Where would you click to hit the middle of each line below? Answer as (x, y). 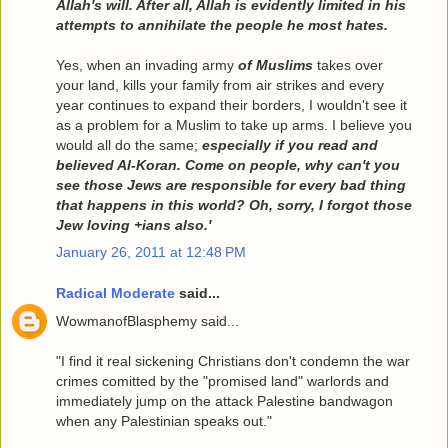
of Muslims (275, 64)
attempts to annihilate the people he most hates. (222, 24)
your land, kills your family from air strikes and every (220, 84)
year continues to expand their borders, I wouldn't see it (231, 104)
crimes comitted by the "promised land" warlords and (222, 380)
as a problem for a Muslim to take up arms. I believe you (234, 124)
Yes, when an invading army (147, 64)
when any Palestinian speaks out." (164, 420)
